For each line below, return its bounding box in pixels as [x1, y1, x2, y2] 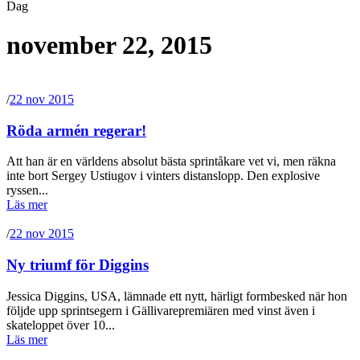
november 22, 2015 [6, 31, 212, 60]
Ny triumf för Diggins [6, 256, 149, 274]
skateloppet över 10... [6, 317, 115, 332]
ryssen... [6, 183, 48, 198]
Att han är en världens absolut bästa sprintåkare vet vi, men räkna [6, 154, 336, 169]
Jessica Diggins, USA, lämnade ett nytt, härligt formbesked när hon [6, 288, 347, 303]
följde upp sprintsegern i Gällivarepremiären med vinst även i [6, 303, 315, 317]
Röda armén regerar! [6, 121, 146, 139]
